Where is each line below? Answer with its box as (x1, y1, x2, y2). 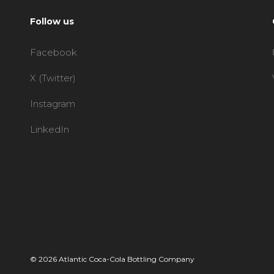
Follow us (30, 16, 75, 27)
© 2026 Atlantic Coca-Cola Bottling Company (30, 254, 195, 264)
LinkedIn (30, 124, 70, 135)
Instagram (30, 98, 76, 109)
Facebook (30, 46, 78, 58)
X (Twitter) (30, 72, 76, 84)
